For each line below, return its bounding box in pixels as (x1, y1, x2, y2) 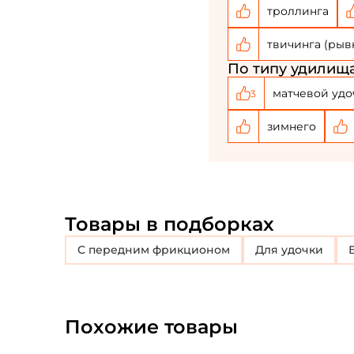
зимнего (267, 119, 316, 134)
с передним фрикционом (85, 243, 230, 257)
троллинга (267, 3, 329, 18)
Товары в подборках (65, 213, 274, 235)
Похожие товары (65, 315, 238, 338)
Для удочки (264, 243, 323, 257)
